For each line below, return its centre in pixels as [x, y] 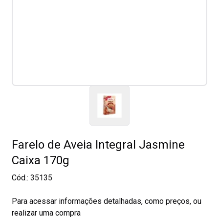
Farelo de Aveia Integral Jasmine [98, 145]
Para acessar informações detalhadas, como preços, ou [107, 201]
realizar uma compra [46, 213]
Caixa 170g [41, 160]
